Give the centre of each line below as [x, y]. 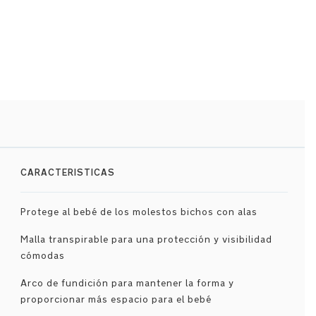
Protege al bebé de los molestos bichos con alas [139, 212]
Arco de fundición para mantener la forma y [127, 283]
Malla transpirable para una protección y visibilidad [146, 239]
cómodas [42, 256]
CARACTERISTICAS [67, 172]
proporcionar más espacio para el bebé [116, 299]
